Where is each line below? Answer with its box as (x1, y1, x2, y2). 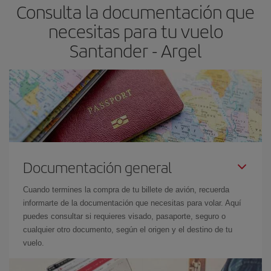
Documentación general (23, 157, 172, 177)
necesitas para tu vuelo (48, 18, 223, 44)
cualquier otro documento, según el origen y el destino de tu (23, 225, 232, 234)
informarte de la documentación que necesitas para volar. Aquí (23, 198, 241, 207)
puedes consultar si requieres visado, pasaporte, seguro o (23, 212, 226, 221)
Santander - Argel (70, 38, 201, 63)
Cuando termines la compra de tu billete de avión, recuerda (23, 185, 229, 194)
